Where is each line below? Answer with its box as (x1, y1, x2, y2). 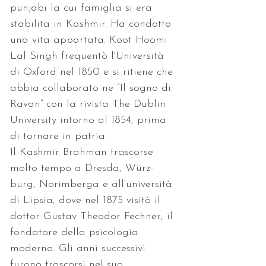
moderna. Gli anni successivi (10, 242, 149, 254)
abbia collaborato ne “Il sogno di (10, 82, 175, 94)
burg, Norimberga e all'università (10, 178, 176, 190)
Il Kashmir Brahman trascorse (10, 146, 157, 158)
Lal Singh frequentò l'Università (10, 50, 167, 62)
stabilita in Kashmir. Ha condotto (10, 18, 175, 30)
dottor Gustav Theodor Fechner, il (10, 210, 176, 222)
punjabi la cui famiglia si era (10, 2, 156, 14)
